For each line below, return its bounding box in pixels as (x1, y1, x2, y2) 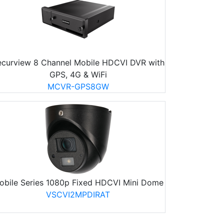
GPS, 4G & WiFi (49, 69, 107, 79)
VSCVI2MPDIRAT (46, 189, 110, 199)
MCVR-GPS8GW (47, 81, 109, 91)
